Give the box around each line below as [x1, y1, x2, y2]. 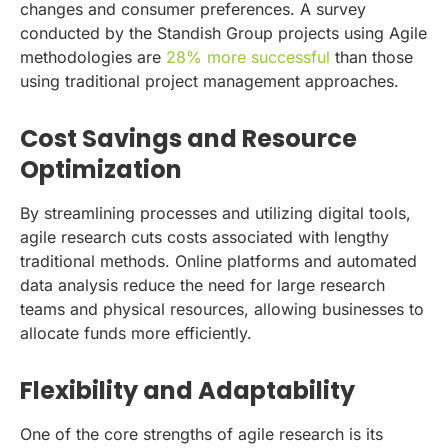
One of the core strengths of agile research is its [20, 424, 383, 445]
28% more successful [166, 47, 330, 67]
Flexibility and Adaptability [20, 374, 355, 408]
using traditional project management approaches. [20, 71, 399, 91]
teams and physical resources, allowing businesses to [20, 299, 424, 320]
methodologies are [20, 47, 166, 67]
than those [330, 47, 413, 67]
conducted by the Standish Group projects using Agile [20, 23, 427, 43]
